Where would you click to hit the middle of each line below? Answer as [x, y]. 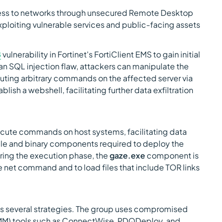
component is [172, 155]
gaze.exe [127, 155]
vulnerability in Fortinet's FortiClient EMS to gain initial [101, 54]
